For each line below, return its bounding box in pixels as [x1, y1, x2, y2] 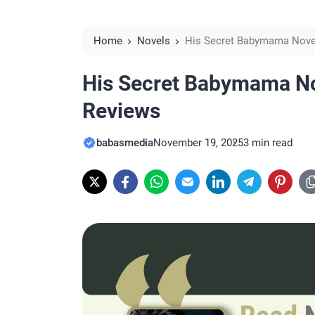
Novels [137, 34, 170, 47]
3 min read [243, 136, 292, 149]
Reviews [82, 98, 160, 123]
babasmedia [96, 136, 153, 149]
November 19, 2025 [153, 136, 243, 149]
